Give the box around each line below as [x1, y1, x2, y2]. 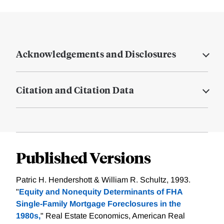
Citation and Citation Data [16, 83, 134, 96]
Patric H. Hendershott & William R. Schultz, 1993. [16, 175, 190, 184]
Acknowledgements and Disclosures [16, 47, 176, 60]
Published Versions [16, 147, 150, 167]
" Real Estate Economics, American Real [40, 211, 185, 220]
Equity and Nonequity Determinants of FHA [19, 187, 182, 196]
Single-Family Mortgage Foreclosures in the [16, 199, 181, 208]
